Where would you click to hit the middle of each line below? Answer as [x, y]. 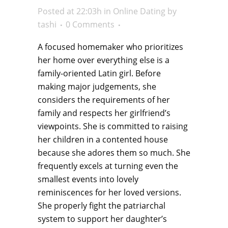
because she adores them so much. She [114, 153]
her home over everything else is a [104, 60]
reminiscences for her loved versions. [109, 192]
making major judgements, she [97, 87]
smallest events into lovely [88, 179]
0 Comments [90, 24]
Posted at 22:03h [70, 11]
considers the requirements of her [104, 100]
